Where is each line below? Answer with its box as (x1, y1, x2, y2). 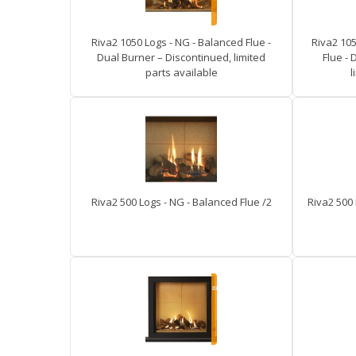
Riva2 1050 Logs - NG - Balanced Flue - (91, 35, 271, 49)
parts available (145, 65, 218, 79)
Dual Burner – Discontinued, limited (97, 50, 265, 64)
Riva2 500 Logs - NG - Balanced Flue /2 (91, 195, 272, 209)
